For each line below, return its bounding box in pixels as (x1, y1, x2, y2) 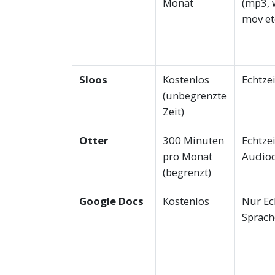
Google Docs (79, 194, 144, 209)
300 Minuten (162, 133, 224, 148)
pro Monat (162, 149, 212, 164)
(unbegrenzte (162, 88, 227, 103)
